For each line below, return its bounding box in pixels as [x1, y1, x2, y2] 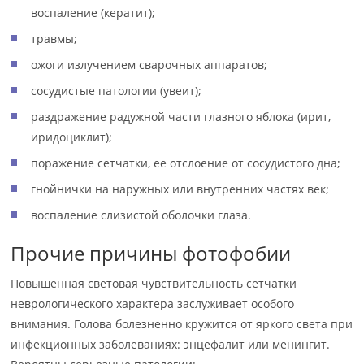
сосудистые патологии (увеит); [31, 83, 202, 98]
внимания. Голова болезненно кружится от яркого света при [11, 316, 353, 331]
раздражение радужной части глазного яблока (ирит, [31, 109, 331, 124]
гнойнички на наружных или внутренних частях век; [31, 181, 330, 197]
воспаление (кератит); [31, 5, 156, 20]
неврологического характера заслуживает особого [11, 296, 295, 311]
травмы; [31, 31, 78, 46]
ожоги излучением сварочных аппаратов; [31, 57, 268, 72]
